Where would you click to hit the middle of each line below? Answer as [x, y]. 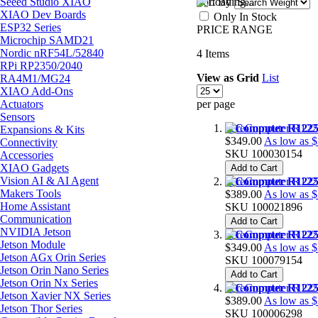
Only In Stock [245, 16]
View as [215, 77]
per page [216, 104]
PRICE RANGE [235, 29]
